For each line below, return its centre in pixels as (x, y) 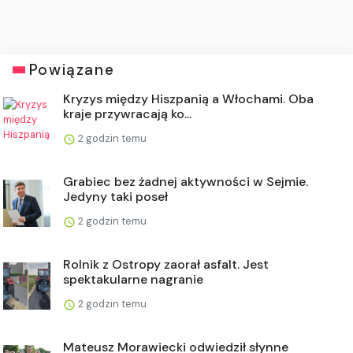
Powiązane (72, 70)
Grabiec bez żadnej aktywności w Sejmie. (186, 182)
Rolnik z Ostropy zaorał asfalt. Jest (166, 264)
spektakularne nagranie (133, 279)
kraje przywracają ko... (127, 114)
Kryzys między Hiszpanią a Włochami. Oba (188, 99)
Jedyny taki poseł (115, 197)
